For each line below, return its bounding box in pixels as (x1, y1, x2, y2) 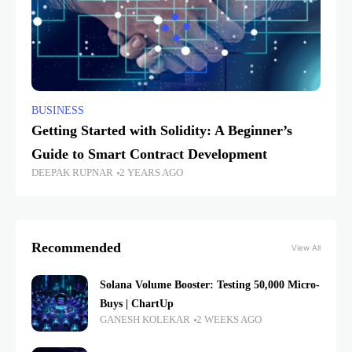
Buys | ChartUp (100, 297, 174, 310)
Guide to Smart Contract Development (31, 146, 267, 163)
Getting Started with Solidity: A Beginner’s (31, 123, 292, 139)
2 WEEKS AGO (196, 314, 262, 326)
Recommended (31, 240, 121, 256)
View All (291, 242, 321, 252)
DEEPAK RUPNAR (31, 167, 113, 179)
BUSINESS (31, 104, 84, 117)
